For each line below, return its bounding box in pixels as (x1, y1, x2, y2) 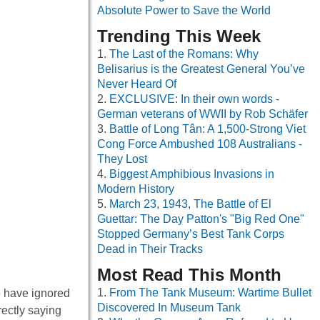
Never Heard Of (97, 78, 176, 91)
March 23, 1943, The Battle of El (109, 198, 271, 211)
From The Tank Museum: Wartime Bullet (109, 286, 311, 299)
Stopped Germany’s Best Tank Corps (97, 228, 284, 241)
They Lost (97, 153, 147, 166)
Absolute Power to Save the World (97, 4, 271, 17)
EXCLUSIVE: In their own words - (109, 93, 279, 106)
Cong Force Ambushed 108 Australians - (97, 138, 302, 151)
